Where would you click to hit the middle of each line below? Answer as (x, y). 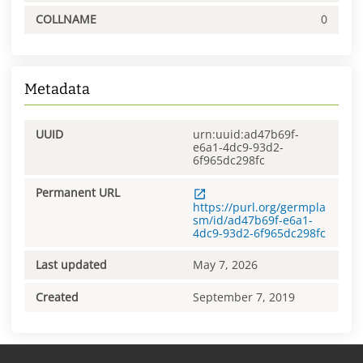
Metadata (57, 90)
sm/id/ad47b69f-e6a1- (253, 220)
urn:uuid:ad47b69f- (246, 135)
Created (57, 297)
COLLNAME (66, 19)
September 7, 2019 (244, 297)
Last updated (71, 265)
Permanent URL (78, 192)
